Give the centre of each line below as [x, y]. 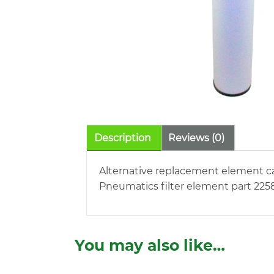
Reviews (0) [196, 138]
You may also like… [150, 245]
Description [123, 138]
